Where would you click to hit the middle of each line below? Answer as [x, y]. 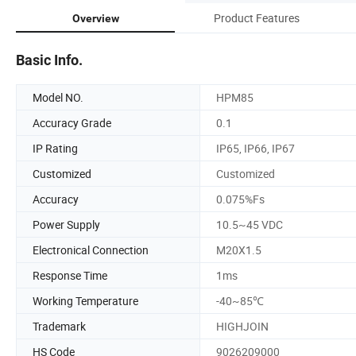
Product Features [257, 17]
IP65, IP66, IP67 [255, 148]
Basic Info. [49, 60]
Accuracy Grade [72, 122]
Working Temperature [85, 300]
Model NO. [58, 97]
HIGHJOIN [242, 326]
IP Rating [55, 148]
